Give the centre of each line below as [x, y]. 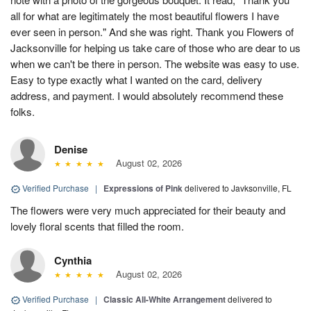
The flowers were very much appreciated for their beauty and [148, 210]
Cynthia [73, 261]
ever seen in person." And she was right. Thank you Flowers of [152, 32]
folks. [23, 112]
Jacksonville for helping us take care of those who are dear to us [155, 48]
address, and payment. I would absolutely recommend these [147, 96]
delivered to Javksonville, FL [238, 188]
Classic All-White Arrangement [165, 300]
